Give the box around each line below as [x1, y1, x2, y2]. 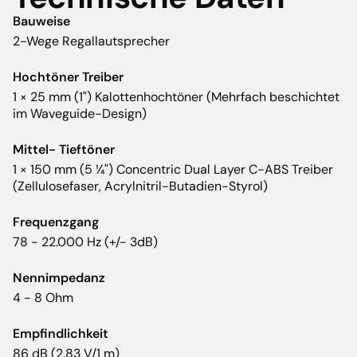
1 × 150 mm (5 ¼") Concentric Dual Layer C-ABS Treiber [13, 161, 333, 178]
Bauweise [13, 13, 70, 30]
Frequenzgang [13, 214, 99, 231]
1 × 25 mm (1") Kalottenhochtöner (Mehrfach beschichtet [13, 88, 339, 106]
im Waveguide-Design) [13, 105, 147, 123]
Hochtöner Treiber [13, 69, 124, 86]
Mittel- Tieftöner [13, 141, 115, 159]
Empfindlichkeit [13, 325, 108, 343]
